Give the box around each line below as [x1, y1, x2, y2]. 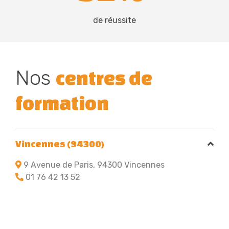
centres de [56, 67, 152, 89]
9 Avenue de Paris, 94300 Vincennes [21, 160, 165, 170]
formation [15, 92, 109, 114]
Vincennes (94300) [15, 139, 104, 149]
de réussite [93, 15, 136, 26]
